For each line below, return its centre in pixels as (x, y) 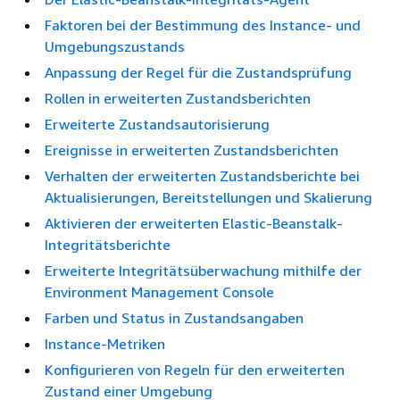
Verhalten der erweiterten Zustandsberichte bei (202, 176)
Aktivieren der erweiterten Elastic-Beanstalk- (194, 223)
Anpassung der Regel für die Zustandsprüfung (198, 72)
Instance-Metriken (105, 344)
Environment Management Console (159, 292)
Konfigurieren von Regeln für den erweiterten (195, 370)
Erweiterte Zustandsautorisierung (157, 124)
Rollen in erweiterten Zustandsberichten (178, 98)
